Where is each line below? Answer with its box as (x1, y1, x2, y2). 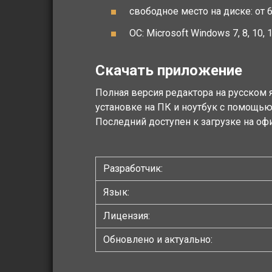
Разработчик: (103, 162, 163, 174)
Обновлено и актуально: (103, 233, 212, 245)
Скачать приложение (95, 61, 242, 79)
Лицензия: (103, 209, 150, 222)
